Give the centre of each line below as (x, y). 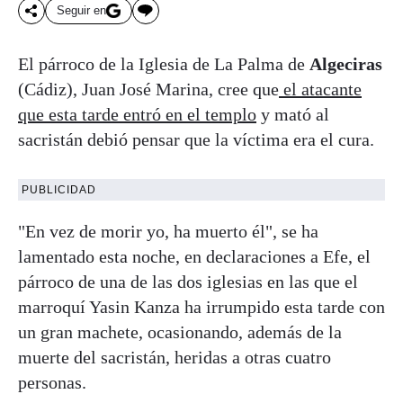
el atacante (320, 89)
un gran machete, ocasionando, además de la (180, 331)
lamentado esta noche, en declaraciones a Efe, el (194, 256)
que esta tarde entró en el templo (137, 114)
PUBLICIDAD (59, 189)
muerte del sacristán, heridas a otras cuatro (175, 357)
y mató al (293, 114)
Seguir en (81, 11)
